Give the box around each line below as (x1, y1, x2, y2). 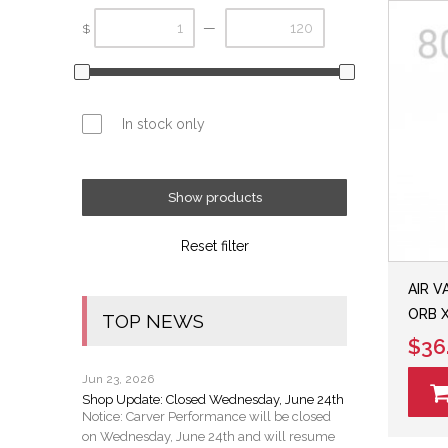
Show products (167, 190, 262, 206)
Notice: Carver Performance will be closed (82, 409, 331, 425)
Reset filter (180, 238, 249, 255)
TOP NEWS (102, 310, 204, 333)
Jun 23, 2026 (82, 372, 154, 387)
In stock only (122, 116, 205, 132)
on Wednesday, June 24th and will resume (82, 429, 335, 445)
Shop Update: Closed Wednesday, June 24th (82, 392, 344, 408)
